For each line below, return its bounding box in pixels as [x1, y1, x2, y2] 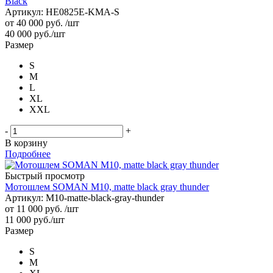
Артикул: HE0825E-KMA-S [5, 6, 119, 17]
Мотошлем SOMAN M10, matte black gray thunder [5, 181, 209, 192]
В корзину [5, 137, 48, 148]
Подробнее [5, 148, 51, 159]
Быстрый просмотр [5, 170, 85, 181]
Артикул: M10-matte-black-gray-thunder [5, 192, 164, 203]
